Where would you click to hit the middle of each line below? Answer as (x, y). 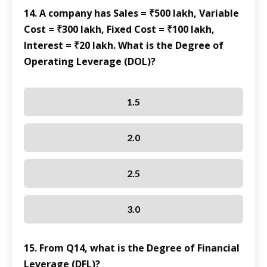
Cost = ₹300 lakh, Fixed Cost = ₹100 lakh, (119, 30)
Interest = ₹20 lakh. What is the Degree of (124, 46)
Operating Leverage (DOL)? (90, 62)
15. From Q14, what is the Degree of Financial (132, 248)
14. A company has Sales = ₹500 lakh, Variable (131, 13)
